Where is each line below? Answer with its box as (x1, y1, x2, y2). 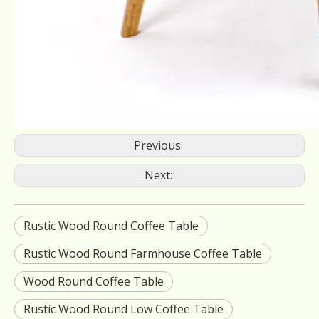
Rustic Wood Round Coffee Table (23, 218, 199, 234)
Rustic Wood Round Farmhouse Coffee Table (23, 246, 262, 261)
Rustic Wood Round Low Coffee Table (23, 301, 224, 317)
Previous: (133, 137, 186, 153)
